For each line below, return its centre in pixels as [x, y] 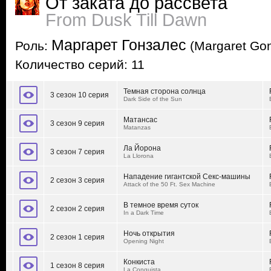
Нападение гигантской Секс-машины [187, 177]
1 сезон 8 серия [77, 266]
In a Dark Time [144, 213]
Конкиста [139, 262]
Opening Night [144, 241]
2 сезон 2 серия [77, 209]
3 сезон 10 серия [80, 95]
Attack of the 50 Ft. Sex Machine [169, 184]
